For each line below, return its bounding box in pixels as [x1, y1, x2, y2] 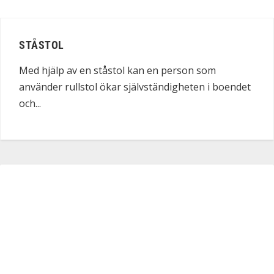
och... [19, 97, 41, 111]
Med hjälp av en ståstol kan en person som [19, 64, 216, 78]
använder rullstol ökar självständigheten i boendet [19, 80, 251, 94]
